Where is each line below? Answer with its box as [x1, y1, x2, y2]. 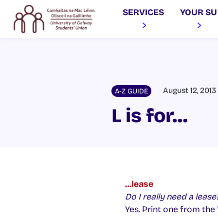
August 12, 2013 [163, 86, 217, 95]
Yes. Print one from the [125, 204, 217, 215]
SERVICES [123, 7, 164, 18]
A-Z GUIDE [115, 87, 148, 95]
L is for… [111, 104, 188, 128]
